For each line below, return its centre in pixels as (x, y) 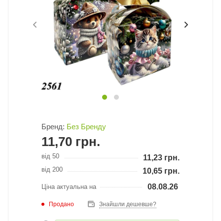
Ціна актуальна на (69, 186)
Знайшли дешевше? (128, 204)
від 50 (50, 156)
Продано (61, 204)
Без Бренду (86, 127)
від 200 (52, 169)
